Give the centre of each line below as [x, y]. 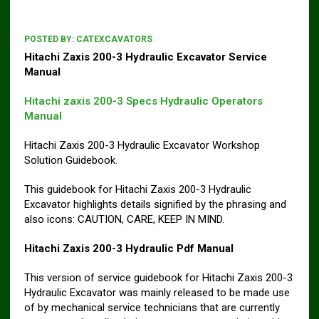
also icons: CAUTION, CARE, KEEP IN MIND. [124, 219]
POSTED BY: [50, 39]
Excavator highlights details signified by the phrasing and [155, 204]
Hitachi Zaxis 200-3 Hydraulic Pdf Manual [129, 248]
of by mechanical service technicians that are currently [152, 307]
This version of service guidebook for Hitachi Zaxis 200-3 [158, 277]
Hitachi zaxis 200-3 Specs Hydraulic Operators [143, 101]
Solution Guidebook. [70, 160]
